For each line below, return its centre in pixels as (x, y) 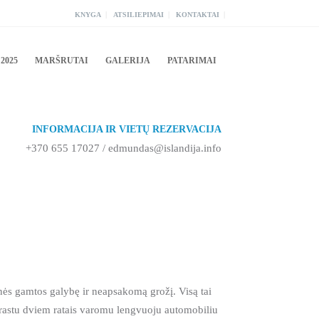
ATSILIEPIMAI (138, 15)
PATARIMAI (192, 61)
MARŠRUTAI (62, 61)
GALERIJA (128, 61)
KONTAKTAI (198, 15)
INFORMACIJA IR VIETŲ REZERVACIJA (127, 129)
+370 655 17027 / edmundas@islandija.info (124, 148)
